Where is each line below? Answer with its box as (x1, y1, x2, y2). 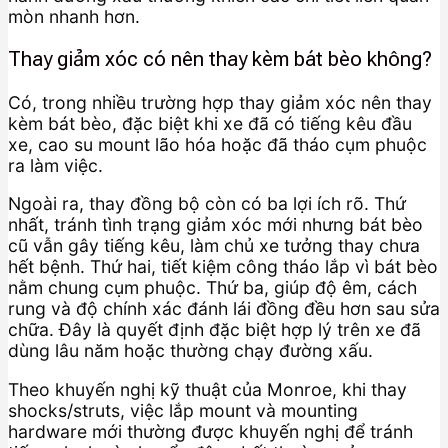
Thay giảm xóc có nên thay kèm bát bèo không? (8, 47, 432, 72)
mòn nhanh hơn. (8, 5, 140, 27)
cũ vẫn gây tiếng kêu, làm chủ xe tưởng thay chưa (8, 235, 420, 257)
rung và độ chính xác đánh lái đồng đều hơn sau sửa (8, 298, 440, 320)
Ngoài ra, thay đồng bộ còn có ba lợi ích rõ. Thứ (8, 193, 406, 215)
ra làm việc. (8, 154, 103, 176)
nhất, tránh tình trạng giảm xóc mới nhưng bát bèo (8, 214, 423, 236)
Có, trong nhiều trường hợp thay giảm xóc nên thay (8, 91, 432, 113)
